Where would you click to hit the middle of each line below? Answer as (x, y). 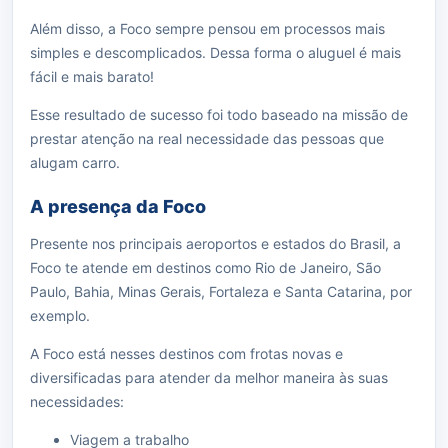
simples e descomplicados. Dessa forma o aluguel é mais (215, 52)
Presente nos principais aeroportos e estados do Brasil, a (215, 243)
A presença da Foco (118, 206)
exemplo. (60, 315)
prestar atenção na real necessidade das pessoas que (207, 138)
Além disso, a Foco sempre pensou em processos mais (207, 28)
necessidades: (77, 401)
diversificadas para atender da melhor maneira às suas (209, 377)
